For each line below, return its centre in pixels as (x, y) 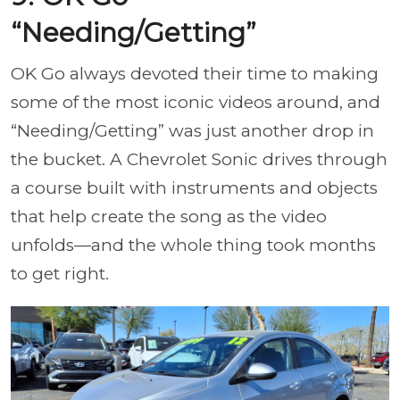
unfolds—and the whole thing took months (193, 245)
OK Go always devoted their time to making (195, 73)
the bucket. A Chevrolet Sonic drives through (199, 159)
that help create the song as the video (169, 216)
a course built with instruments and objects (194, 187)
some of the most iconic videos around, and (196, 102)
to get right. (62, 273)
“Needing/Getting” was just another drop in (192, 130)
